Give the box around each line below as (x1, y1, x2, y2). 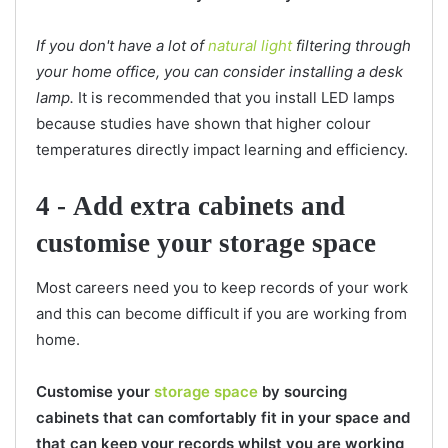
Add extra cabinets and (73, 190, 345, 221)
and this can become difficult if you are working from (36, 304, 407, 323)
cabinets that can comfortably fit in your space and (36, 408, 410, 427)
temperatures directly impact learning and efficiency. (36, 139, 412, 159)
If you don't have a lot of (36, 35, 208, 55)
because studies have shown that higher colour (36, 113, 371, 133)
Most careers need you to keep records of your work (36, 278, 408, 297)
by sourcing (258, 382, 347, 401)
